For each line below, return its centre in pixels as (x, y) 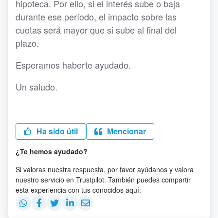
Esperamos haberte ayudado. (74, 65)
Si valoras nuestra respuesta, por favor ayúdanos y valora (105, 170)
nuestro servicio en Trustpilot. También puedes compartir (103, 180)
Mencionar (126, 131)
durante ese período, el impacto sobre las (96, 17)
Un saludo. (38, 87)
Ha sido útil (56, 131)
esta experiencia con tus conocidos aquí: (78, 190)
